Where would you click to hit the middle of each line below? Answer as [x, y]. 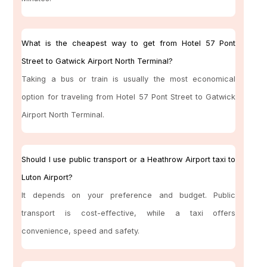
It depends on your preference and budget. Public [129, 195]
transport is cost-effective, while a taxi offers [129, 213]
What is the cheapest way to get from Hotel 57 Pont [129, 44]
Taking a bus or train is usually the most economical [129, 79]
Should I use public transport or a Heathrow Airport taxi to [129, 160]
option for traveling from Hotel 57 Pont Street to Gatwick [129, 97]
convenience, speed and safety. [81, 231]
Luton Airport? [47, 178]
